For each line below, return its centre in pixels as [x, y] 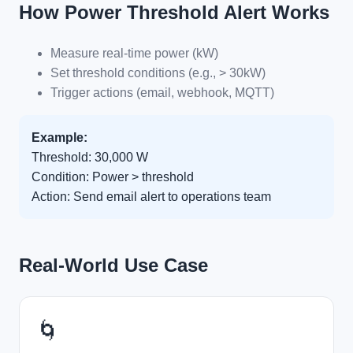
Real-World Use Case [113, 266]
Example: [59, 138]
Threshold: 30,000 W [90, 158]
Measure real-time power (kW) [134, 54]
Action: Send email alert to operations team [151, 197]
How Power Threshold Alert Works [174, 13]
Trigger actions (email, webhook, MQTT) [162, 93]
